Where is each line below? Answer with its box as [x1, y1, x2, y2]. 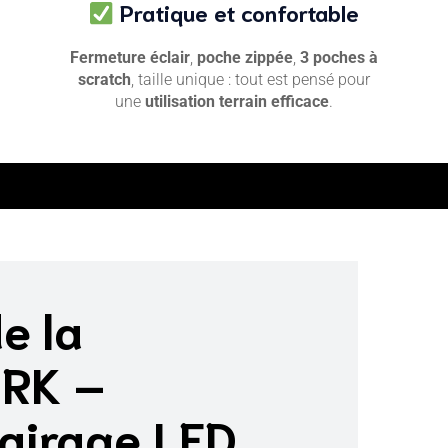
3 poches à [300, 48, 378, 68]
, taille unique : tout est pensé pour [131, 70, 370, 90]
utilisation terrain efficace [145, 92, 329, 112]
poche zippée [197, 48, 293, 68]
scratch [78, 70, 131, 90]
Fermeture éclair [70, 48, 190, 68]
